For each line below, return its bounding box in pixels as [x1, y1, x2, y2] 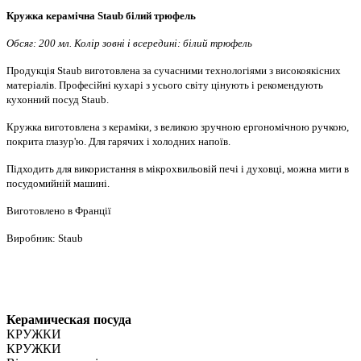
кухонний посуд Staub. [6, 93, 109, 106]
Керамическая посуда [6, 313, 131, 327]
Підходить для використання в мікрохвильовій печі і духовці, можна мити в [6, 163, 349, 176]
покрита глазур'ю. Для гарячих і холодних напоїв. [6, 135, 230, 148]
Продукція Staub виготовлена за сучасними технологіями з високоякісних [6, 64, 341, 77]
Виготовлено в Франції [6, 205, 111, 218]
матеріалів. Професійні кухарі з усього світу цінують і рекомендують [6, 79, 323, 92]
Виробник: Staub [6, 232, 83, 245]
